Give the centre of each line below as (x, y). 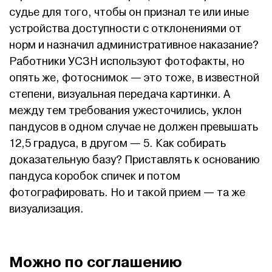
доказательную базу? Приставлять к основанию (134, 160)
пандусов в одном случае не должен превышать (134, 127)
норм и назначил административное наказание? (134, 46)
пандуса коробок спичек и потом (95, 177)
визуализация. (46, 209)
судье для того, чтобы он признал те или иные (129, 13)
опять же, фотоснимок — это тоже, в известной (134, 78)
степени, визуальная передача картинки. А (120, 95)
